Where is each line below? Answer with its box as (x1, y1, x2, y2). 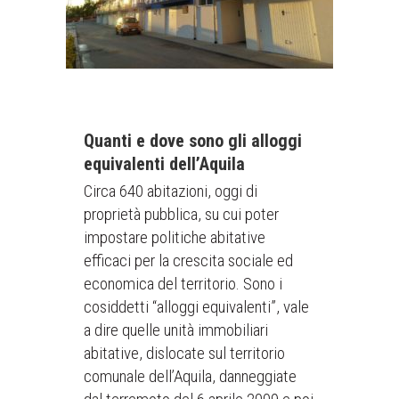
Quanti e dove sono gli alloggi (84, 130, 302, 151)
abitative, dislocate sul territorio (84, 343, 285, 363)
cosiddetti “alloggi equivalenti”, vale (84, 297, 309, 317)
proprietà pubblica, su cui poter (84, 204, 279, 224)
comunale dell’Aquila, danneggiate (84, 366, 297, 387)
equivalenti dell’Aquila (84, 153, 245, 175)
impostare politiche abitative (84, 227, 265, 248)
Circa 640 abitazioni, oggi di (84, 181, 257, 201)
